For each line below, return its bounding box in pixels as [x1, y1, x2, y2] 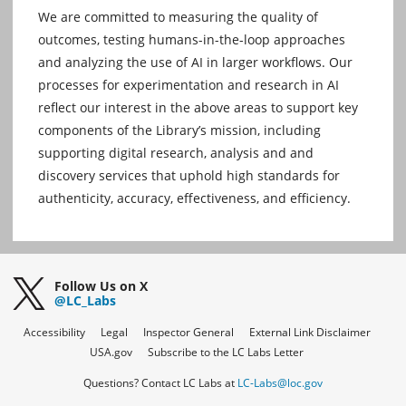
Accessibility [23, 324, 85, 341]
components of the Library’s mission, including [38, 121, 321, 140]
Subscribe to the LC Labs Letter [148, 344, 304, 361]
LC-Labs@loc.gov [237, 375, 323, 391]
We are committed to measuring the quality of [38, 8, 318, 26]
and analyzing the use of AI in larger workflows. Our [38, 53, 353, 72]
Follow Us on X [54, 277, 148, 295]
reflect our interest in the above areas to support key [38, 99, 358, 117]
